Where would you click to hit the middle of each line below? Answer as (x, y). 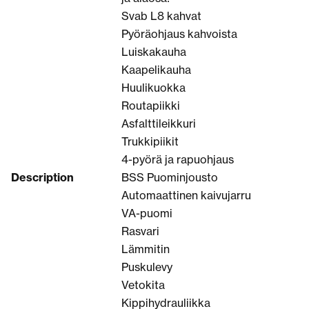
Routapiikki (151, 105)
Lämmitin (146, 249)
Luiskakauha (154, 51)
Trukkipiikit (150, 141)
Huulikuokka (153, 87)
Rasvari (140, 231)
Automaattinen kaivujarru (186, 195)
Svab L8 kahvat (161, 16)
